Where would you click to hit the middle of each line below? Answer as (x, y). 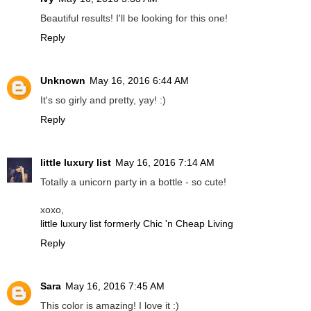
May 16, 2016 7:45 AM (115, 286)
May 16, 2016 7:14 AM (165, 163)
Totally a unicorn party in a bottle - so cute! (133, 182)
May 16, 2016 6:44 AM (139, 81)
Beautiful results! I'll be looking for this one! (134, 18)
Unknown (63, 81)
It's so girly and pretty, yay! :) (103, 100)
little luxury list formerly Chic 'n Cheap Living (137, 224)
